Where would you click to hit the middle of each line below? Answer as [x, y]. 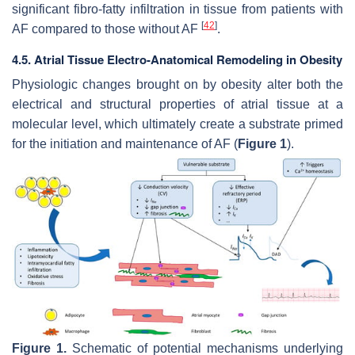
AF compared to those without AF [107, 29]
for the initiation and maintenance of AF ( [125, 143]
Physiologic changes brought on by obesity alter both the [177, 84]
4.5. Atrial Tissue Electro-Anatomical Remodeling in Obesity [177, 59]
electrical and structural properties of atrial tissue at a [177, 104]
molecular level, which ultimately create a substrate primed [177, 124]
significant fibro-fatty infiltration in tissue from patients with [177, 9]
